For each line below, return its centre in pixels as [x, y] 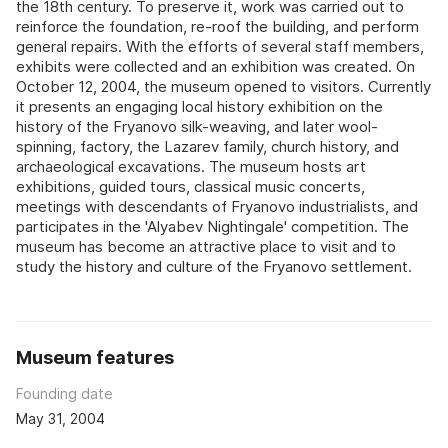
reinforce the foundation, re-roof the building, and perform [217, 27]
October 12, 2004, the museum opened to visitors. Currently [223, 87]
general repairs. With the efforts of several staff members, [220, 47]
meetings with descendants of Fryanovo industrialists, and [217, 207]
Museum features [95, 358]
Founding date [64, 394]
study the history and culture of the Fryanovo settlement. [214, 267]
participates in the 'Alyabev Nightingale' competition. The [212, 227]
